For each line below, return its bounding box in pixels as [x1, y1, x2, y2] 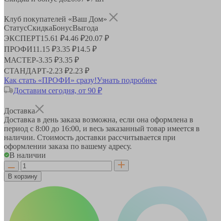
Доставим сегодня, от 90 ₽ [13, 86, 102, 95]
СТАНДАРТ [4, 66, 46, 75]
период [4, 124, 30, 133]
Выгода [73, 23, 98, 32]
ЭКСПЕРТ [4, 34, 40, 42]
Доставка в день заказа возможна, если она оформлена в [4, 115, 193, 124]
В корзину [8, 172, 37, 180]
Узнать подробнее [97, 75, 157, 84]
